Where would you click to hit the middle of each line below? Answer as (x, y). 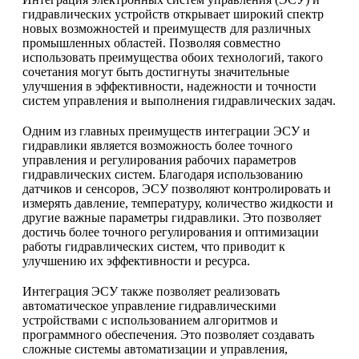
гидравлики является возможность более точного (157, 146)
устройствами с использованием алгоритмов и (150, 321)
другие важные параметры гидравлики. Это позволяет (172, 218)
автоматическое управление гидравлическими (149, 306)
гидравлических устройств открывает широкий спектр (173, 14)
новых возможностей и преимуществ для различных (167, 29)
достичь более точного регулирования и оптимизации (171, 232)
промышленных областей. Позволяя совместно (151, 43)
